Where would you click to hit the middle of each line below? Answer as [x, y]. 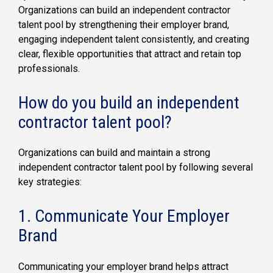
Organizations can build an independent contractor [124, 10]
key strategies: [50, 182]
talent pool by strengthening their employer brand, [124, 24]
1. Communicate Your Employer [124, 216]
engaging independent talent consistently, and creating [134, 39]
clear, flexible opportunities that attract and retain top [130, 54]
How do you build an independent [129, 102]
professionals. [49, 68]
